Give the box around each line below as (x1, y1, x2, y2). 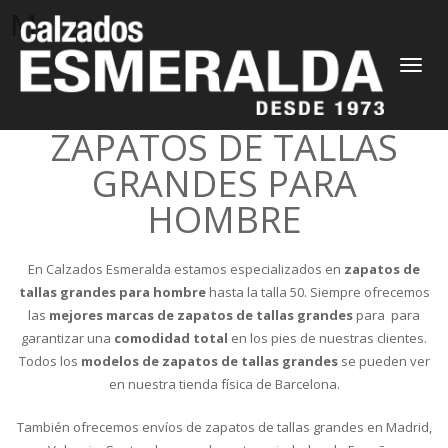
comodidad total (114, 329, 228, 347)
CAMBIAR (399, 60, 443, 73)
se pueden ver (337, 352, 430, 370)
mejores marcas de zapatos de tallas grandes (49, 306, 353, 324)
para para (353, 306, 420, 324)
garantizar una (21, 329, 114, 347)
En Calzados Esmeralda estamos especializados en (28, 260, 344, 278)
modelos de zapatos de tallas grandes (80, 352, 338, 370)
